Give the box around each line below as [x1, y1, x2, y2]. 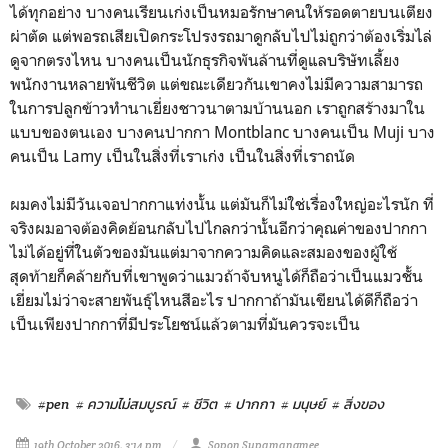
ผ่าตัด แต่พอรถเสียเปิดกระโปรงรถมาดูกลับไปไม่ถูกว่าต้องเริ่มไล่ [10, 25, 432, 46]
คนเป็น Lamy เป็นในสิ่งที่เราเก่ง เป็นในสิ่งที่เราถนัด [10, 145, 355, 166]
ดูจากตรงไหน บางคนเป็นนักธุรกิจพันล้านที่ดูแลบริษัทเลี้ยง [10, 49, 400, 70]
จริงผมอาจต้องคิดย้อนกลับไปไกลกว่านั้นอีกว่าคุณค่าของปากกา [10, 217, 427, 238]
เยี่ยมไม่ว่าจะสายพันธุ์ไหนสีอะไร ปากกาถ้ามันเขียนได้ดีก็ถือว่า [10, 289, 418, 310]
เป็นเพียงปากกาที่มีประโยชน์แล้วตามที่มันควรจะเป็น [10, 313, 360, 334]
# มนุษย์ [281, 394, 325, 413]
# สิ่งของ [332, 394, 384, 413]
